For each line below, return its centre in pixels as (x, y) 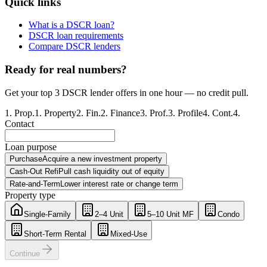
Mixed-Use (129, 234)
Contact (19, 123)
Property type (30, 195)
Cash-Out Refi (34, 171)
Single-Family (47, 214)
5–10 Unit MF (170, 214)
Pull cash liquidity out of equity (111, 171)
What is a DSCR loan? (72, 25)
